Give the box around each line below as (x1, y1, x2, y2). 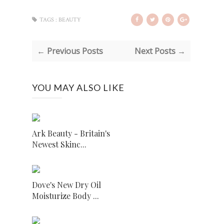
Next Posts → (134, 45, 185, 56)
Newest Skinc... (32, 139, 86, 149)
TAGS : (39, 16, 57, 23)
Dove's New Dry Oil (32, 179, 101, 190)
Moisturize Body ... (32, 190, 99, 201)
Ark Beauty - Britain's (32, 128, 110, 138)
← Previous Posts (37, 45, 103, 56)
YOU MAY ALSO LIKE (32, 82, 124, 93)
